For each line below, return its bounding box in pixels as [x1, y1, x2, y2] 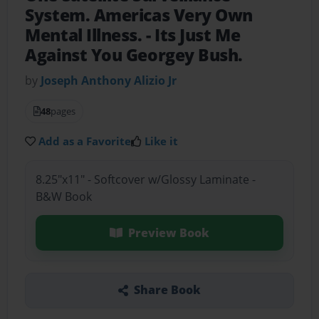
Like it [145, 134, 179, 149]
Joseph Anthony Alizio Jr [41, 73, 177, 89]
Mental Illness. [25, 24, 147, 47]
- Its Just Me [146, 24, 241, 47]
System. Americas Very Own [25, 4, 253, 27]
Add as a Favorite [38, 134, 132, 149]
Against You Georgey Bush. [25, 44, 244, 67]
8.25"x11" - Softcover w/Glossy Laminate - [35, 171, 256, 187]
